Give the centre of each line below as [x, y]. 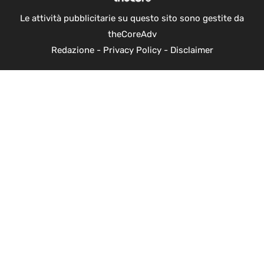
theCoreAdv [132, 34]
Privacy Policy [132, 50]
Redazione [72, 50]
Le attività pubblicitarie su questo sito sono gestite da [132, 18]
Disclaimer [192, 50]
